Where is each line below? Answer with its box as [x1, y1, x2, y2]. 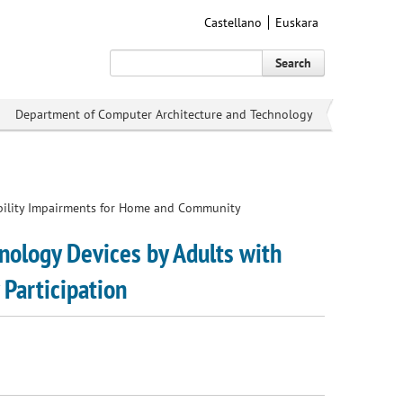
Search [275, 55, 311, 71]
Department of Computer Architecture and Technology [15, 106, 313, 122]
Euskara [275, 14, 318, 31]
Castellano [204, 14, 262, 31]
